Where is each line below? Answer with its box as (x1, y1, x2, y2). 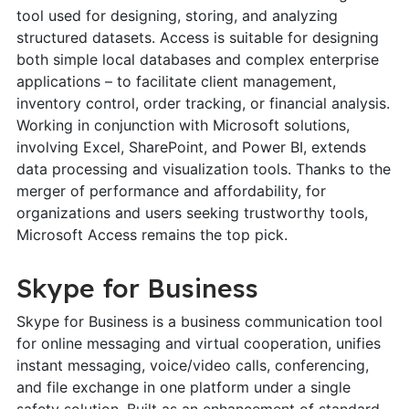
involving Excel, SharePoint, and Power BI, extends (16, 137, 366, 156)
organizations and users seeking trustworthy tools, (16, 203, 368, 222)
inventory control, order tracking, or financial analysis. (16, 93, 390, 112)
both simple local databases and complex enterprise (16, 49, 379, 68)
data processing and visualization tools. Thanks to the (16, 159, 391, 178)
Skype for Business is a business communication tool (16, 311, 383, 330)
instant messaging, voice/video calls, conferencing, (16, 355, 369, 374)
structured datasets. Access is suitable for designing (16, 27, 379, 47)
